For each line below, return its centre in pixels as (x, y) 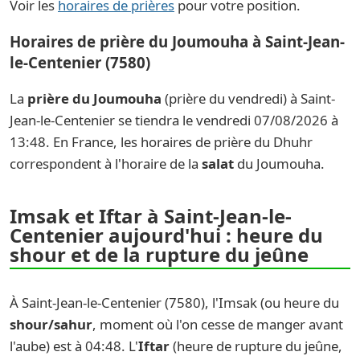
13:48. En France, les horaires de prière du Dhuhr (161, 142)
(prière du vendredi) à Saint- (248, 99)
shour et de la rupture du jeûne (159, 255)
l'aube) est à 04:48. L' (74, 346)
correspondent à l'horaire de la (106, 164)
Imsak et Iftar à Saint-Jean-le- (151, 216)
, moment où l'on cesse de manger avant (218, 325)
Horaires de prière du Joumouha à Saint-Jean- (177, 41)
